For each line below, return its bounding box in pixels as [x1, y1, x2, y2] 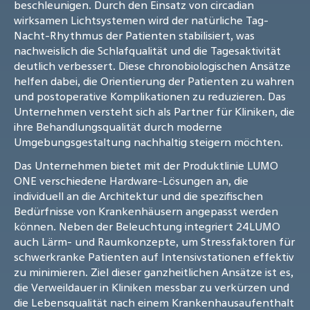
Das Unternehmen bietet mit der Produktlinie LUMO [14, 158, 278, 174]
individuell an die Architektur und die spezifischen [14, 188, 263, 204]
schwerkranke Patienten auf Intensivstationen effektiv [14, 249, 294, 265]
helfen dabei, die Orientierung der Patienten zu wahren [14, 73, 294, 89]
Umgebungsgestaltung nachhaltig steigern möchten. [14, 134, 283, 150]
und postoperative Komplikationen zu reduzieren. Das [14, 89, 286, 104]
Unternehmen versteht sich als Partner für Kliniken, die [14, 104, 295, 120]
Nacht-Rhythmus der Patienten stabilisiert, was [14, 28, 255, 44]
